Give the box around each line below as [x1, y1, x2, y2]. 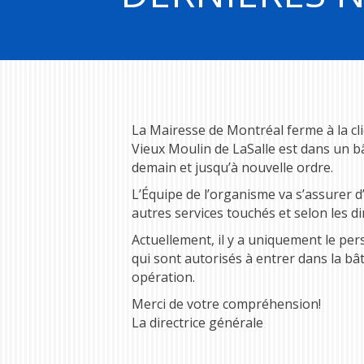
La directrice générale [132, 313, 263, 331]
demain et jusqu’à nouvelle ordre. [132, 158, 333, 176]
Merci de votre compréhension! [132, 294, 321, 313]
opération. [132, 267, 195, 286]
